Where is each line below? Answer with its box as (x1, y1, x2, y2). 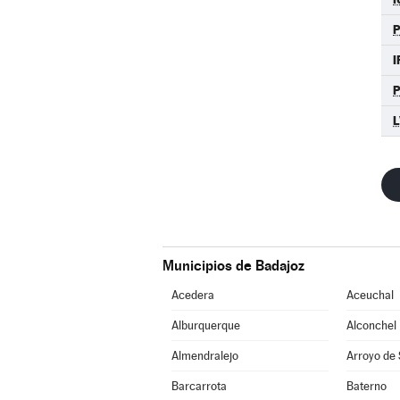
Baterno (346, 379, 387, 393)
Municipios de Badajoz (162, 257, 304, 274)
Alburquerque (171, 319, 240, 332)
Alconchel (346, 319, 396, 332)
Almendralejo (171, 349, 238, 362)
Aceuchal (346, 288, 394, 302)
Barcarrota (171, 379, 227, 393)
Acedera (171, 288, 214, 302)
